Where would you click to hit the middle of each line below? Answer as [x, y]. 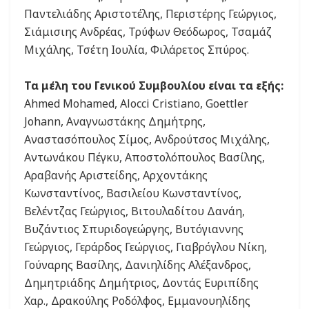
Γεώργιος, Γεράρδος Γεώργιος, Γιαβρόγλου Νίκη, [146, 247]
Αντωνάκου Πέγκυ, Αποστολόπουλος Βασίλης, [144, 158]
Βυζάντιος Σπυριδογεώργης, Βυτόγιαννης [134, 229]
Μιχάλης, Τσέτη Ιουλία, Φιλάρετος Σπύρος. [137, 50]
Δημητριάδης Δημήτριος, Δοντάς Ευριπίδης [141, 283]
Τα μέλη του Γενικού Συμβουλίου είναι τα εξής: [154, 86]
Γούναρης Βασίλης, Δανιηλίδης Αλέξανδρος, [138, 265]
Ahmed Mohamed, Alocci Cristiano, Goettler [136, 104]
